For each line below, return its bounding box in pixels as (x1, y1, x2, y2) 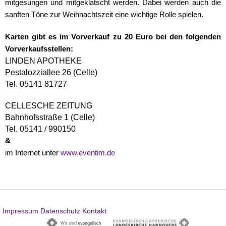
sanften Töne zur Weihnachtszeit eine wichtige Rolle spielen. (5, 11, 203, 19)
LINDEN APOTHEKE (5, 56, 82, 66)
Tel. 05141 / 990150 (5, 125, 76, 134)
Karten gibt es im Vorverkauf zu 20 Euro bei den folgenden (5, 33, 221, 41)
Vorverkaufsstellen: (5, 45, 73, 53)
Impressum (3, 207, 38, 215)
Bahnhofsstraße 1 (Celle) (5, 113, 95, 122)
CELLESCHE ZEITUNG (5, 101, 92, 110)
